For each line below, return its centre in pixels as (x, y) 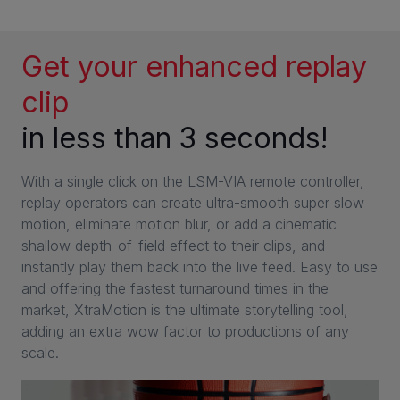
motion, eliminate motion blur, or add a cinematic (179, 225)
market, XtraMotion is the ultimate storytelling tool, (185, 310)
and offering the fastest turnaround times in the (175, 289)
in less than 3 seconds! (175, 138)
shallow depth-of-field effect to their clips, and (173, 246)
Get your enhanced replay (194, 67)
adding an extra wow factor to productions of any (185, 332)
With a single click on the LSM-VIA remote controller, (193, 182)
